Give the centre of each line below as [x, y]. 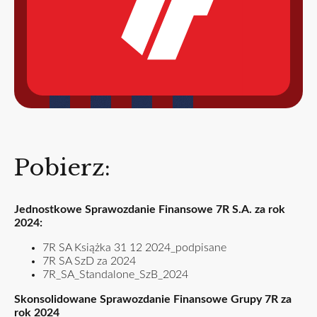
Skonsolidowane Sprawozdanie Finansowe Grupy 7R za [153, 299]
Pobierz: [62, 167]
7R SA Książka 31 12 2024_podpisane [134, 247]
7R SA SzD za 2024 [89, 261]
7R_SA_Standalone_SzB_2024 [115, 274]
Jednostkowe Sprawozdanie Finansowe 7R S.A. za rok [150, 209]
